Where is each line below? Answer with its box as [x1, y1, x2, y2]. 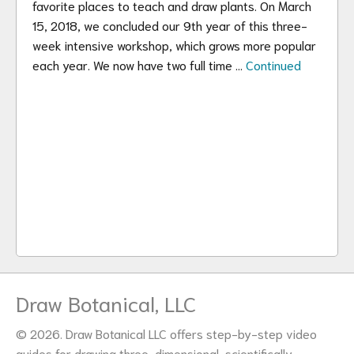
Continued [246, 56, 301, 73]
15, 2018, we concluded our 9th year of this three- [32, 17, 307, 33]
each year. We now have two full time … [32, 56, 246, 73]
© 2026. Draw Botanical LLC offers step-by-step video [16, 325, 317, 341]
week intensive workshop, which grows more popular [32, 36, 316, 53]
